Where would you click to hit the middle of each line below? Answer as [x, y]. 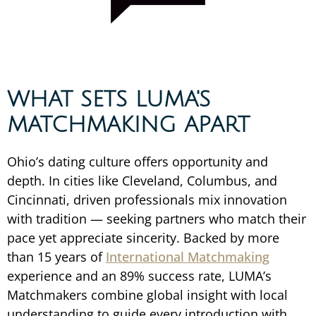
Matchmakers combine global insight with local [147, 295]
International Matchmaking [188, 257]
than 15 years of [56, 257]
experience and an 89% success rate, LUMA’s [139, 276]
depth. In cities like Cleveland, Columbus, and [142, 181]
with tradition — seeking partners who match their [157, 219]
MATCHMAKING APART [128, 126]
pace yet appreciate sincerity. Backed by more [143, 238]
